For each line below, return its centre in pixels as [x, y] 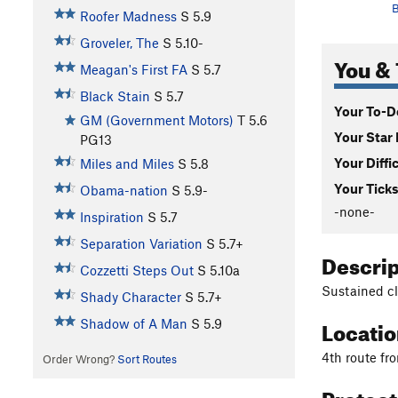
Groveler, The [119, 43]
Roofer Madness [128, 16]
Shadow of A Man [133, 324]
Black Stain [115, 96]
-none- [354, 211]
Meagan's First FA [133, 70]
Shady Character [130, 297]
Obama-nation [123, 191]
